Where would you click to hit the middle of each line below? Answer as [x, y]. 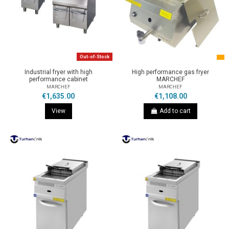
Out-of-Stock [94, 57]
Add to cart [175, 111]
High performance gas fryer [171, 72]
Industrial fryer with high [58, 72]
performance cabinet [58, 79]
